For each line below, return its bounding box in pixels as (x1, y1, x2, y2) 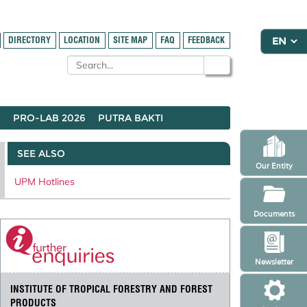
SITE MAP (113, 35, 148, 46)
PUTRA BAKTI (98, 112, 163, 124)
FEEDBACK (188, 35, 225, 46)
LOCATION (64, 35, 101, 46)
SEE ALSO (16, 147, 65, 160)
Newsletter (254, 256, 293, 267)
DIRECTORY (8, 35, 51, 46)
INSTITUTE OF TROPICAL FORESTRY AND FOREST (10, 283, 213, 296)
